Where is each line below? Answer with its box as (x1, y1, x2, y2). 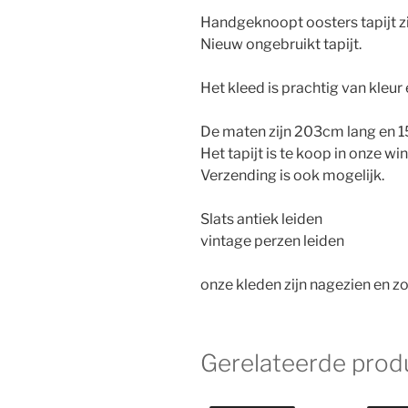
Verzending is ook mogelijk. (200, 166, 384, 184)
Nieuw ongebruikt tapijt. (200, 35, 362, 53)
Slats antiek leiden (200, 209, 322, 228)
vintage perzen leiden (200, 231, 344, 250)
